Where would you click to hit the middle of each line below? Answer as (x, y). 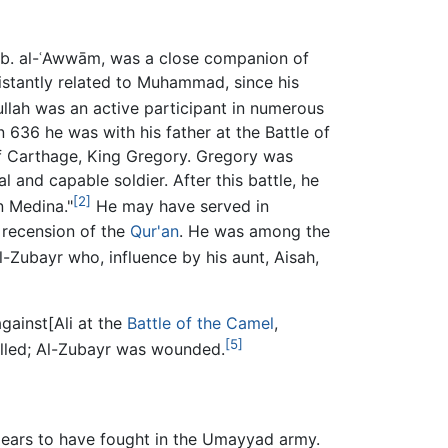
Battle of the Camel (200, 323)
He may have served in (180, 206)
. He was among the (254, 230)
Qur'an (154, 230)
